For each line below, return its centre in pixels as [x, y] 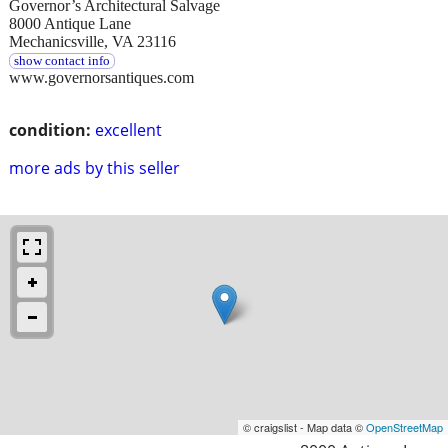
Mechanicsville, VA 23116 [92, 41]
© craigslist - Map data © [304, 426]
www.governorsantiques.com [101, 77]
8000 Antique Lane [70, 23]
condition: [50, 129]
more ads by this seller [94, 167]
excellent [128, 129]
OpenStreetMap [404, 426]
